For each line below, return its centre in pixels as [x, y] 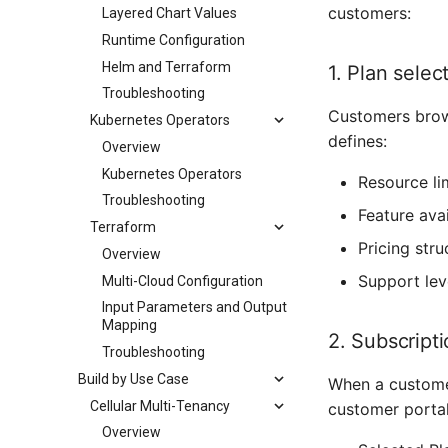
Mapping [129, 325]
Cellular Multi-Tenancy [160, 405]
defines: [357, 141]
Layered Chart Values [169, 13]
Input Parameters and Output [194, 307]
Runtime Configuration [173, 39]
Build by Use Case [133, 378]
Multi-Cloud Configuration [182, 280]
